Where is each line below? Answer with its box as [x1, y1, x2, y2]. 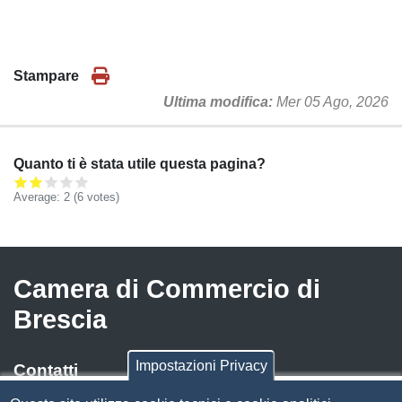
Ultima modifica [163, 94, 268, 109]
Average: [13, 190, 64, 204]
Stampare [13, 68, 79, 83]
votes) [83, 190, 119, 204]
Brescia [13, 305, 107, 334]
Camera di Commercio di [13, 275, 320, 303]
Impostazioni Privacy [135, 358, 267, 373]
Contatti [13, 361, 78, 380]
